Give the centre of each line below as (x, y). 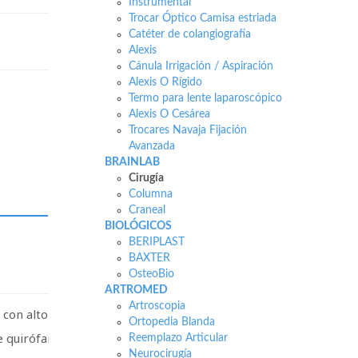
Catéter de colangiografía (189, 34)
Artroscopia (157, 306)
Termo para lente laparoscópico (205, 98)
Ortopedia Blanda (171, 322)
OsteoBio (151, 274)
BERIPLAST (156, 242)
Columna (150, 194)
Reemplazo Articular (178, 338)
